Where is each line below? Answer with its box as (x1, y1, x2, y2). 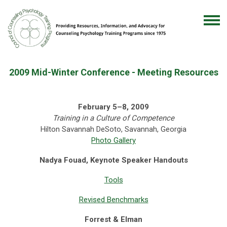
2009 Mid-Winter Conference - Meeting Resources (9, 67, 218, 78)
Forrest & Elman (85, 215, 142, 224)
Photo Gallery (91, 136, 136, 145)
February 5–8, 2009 (78, 102, 149, 112)
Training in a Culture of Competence (53, 113, 174, 123)
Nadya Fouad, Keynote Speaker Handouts (39, 156, 188, 165)
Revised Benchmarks (79, 195, 148, 205)
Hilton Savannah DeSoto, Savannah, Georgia (41, 125, 186, 134)
